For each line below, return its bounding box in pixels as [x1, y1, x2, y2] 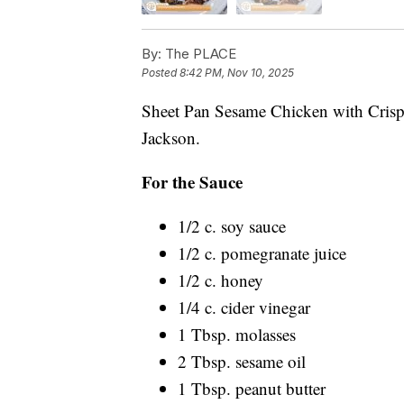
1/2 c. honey [178, 268, 263, 291]
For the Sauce [142, 169, 243, 194]
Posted [142, 65, 179, 79]
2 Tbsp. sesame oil [178, 349, 306, 372]
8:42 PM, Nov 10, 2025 [179, 65, 294, 79]
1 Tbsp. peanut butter [178, 376, 326, 399]
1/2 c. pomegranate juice [178, 241, 346, 264]
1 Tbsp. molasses [178, 322, 296, 345]
